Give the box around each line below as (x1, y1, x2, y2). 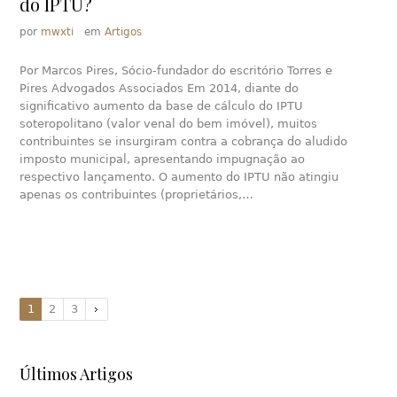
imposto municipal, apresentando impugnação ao (19, 152, 306, 167)
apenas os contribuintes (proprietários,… (19, 188, 254, 202)
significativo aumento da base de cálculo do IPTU (19, 99, 304, 113)
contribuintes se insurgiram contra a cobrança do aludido (19, 135, 348, 149)
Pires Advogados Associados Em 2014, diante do (19, 82, 300, 96)
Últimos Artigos (19, 363, 134, 385)
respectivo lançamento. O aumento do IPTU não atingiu (19, 170, 339, 184)
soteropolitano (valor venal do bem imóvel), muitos (19, 117, 318, 131)
